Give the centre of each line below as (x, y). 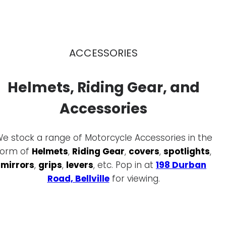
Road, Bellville (78, 179)
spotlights (186, 152)
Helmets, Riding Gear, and (103, 87)
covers (144, 152)
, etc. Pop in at (125, 165)
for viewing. (134, 179)
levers (80, 165)
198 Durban (181, 165)
